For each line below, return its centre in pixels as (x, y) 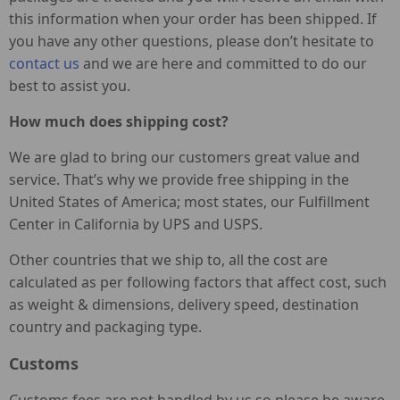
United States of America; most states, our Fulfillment (189, 202)
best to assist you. (70, 86)
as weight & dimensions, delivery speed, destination (184, 304)
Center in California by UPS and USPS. (136, 224)
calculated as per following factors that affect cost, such (198, 282)
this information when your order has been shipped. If (193, 19)
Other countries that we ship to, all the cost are (168, 260)
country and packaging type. (105, 327)
